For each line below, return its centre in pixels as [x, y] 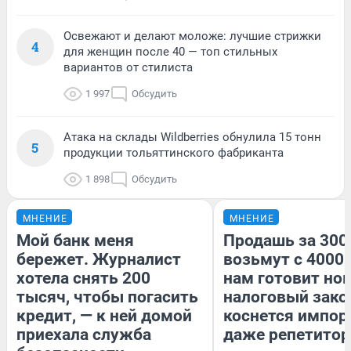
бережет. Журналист [99, 259]
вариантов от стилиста [128, 67]
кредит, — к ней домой [104, 315]
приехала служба [84, 334]
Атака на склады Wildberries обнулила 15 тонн [192, 137]
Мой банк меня [75, 240]
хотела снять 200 [83, 278]
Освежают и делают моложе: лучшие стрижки [192, 36]
